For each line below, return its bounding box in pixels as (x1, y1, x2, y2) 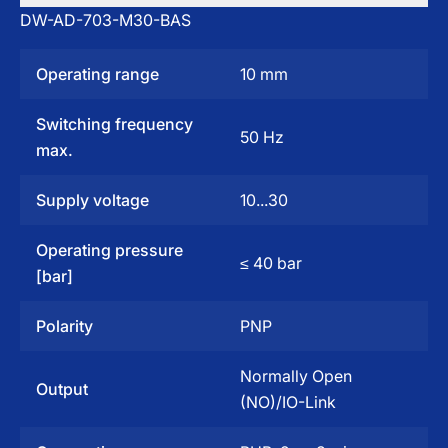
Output (36, 379, 88, 399)
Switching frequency (36, 114, 193, 134)
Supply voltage (36, 190, 149, 210)
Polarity (36, 316, 93, 336)
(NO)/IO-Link (240, 392, 336, 412)
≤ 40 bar (240, 253, 302, 273)
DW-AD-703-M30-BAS (20, 10, 191, 30)
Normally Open (240, 366, 352, 386)
